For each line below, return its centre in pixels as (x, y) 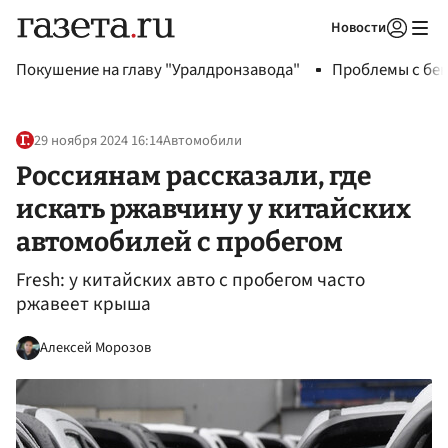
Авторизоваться (315, 53)
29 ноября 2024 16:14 (98, 141)
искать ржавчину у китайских (213, 208)
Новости (358, 27)
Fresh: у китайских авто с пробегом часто (190, 280)
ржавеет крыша (83, 304)
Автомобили (202, 141)
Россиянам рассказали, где (193, 175)
